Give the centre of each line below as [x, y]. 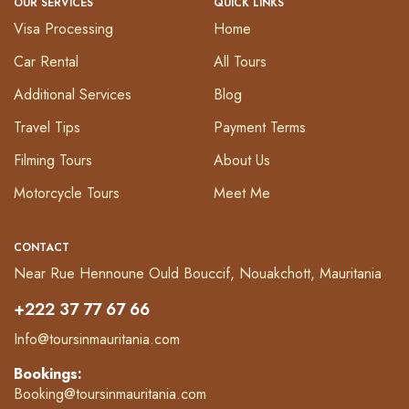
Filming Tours [53, 161]
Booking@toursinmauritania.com [110, 394]
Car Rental [46, 62]
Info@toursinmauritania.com [97, 340]
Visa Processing [63, 29]
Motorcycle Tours [67, 194]
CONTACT [42, 248]
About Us [242, 161]
